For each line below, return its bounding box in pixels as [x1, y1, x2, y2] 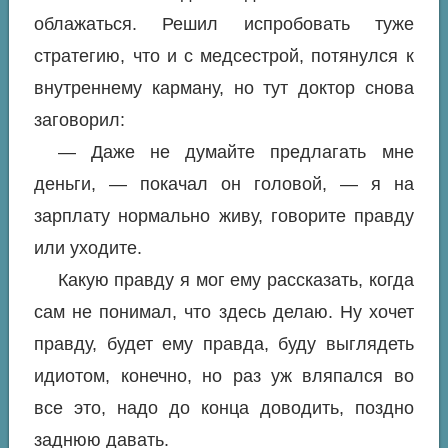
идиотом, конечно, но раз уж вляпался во [34, 366, 414, 386]
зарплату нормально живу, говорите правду [34, 206, 414, 226]
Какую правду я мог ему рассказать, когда [57, 270, 414, 290]
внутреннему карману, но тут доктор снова [34, 78, 414, 98]
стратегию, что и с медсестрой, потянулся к [34, 46, 414, 66]
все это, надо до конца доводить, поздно [34, 398, 414, 418]
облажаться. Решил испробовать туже [34, 14, 414, 34]
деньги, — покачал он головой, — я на [34, 174, 414, 194]
